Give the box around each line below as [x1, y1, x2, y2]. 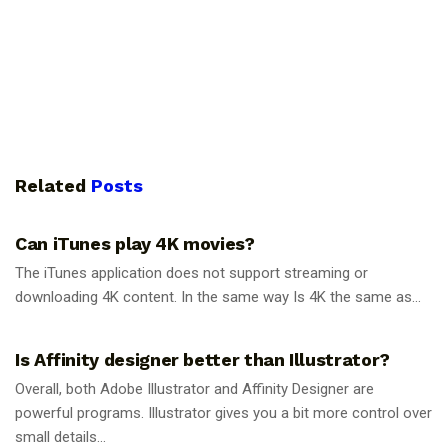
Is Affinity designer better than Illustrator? [15, 348, 390, 370]
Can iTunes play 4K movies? [15, 233, 255, 255]
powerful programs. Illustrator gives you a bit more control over [15, 403, 432, 422]
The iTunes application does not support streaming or [15, 264, 368, 283]
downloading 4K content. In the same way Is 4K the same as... [15, 288, 421, 307]
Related [15, 175, 86, 197]
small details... [15, 427, 106, 446]
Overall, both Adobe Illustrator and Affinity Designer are [15, 379, 374, 398]
